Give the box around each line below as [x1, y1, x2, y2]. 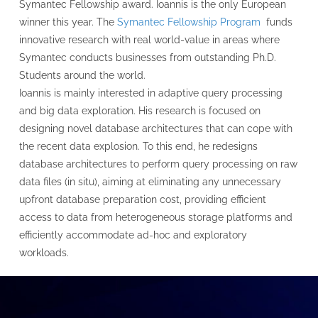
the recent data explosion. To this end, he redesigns [18, 141, 258, 152]
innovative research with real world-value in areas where [18, 34, 280, 45]
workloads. [18, 247, 69, 258]
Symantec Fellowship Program [116, 16, 261, 28]
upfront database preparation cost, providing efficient [18, 194, 266, 205]
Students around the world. [18, 70, 146, 81]
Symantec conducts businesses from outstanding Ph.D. [18, 52, 276, 63]
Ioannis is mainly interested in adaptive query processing [18, 87, 283, 99]
